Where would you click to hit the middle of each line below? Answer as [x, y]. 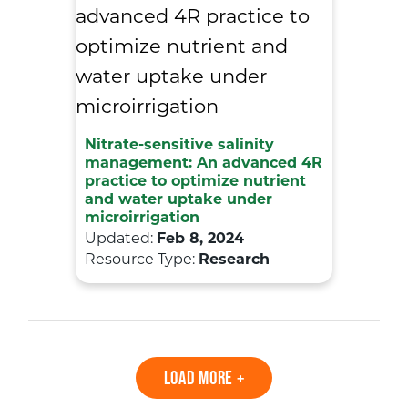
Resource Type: [142, 260]
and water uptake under [178, 200]
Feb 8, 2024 [200, 239]
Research [234, 260]
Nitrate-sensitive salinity [179, 145]
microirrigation [142, 218]
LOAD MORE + [204, 377]
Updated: [121, 239]
